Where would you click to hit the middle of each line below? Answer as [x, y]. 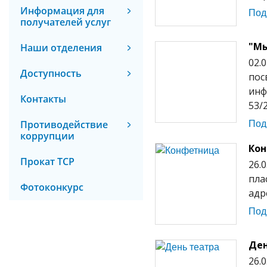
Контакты [43, 99]
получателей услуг [66, 22]
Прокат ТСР [47, 162]
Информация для [62, 11]
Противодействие [64, 125]
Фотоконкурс [52, 187]
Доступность [51, 73]
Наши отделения [61, 48]
